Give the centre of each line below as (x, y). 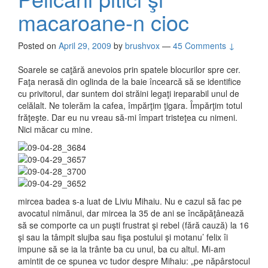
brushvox (142, 46)
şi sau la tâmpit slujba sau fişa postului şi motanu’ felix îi (123, 237)
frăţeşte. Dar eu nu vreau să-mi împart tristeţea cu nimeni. (128, 118)
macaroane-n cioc (103, 22)
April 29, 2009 (85, 46)
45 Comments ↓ (204, 46)
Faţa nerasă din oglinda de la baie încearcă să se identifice (130, 82)
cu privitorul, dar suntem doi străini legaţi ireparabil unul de (129, 94)
